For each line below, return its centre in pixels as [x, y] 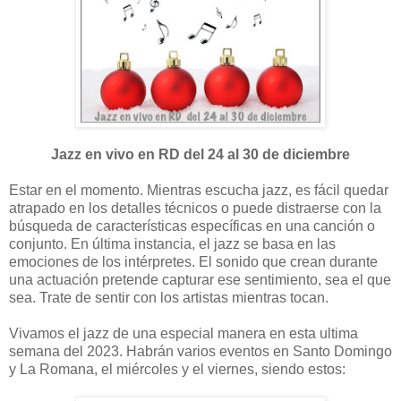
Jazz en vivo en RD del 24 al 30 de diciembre [200, 155]
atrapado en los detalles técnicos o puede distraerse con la [195, 209]
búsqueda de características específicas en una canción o [192, 226]
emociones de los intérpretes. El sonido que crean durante [193, 262]
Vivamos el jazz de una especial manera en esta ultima [183, 334]
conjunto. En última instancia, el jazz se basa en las [172, 244]
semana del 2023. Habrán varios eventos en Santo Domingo [200, 352]
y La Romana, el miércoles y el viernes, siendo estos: [177, 370]
